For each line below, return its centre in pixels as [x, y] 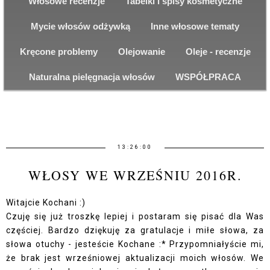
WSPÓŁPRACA [208, 77]
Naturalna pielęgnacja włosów [92, 77]
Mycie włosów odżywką [80, 26]
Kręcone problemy [58, 51]
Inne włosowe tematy [195, 26]
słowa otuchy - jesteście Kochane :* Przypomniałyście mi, [135, 244]
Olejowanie [141, 51]
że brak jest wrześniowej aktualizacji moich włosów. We [135, 258]
